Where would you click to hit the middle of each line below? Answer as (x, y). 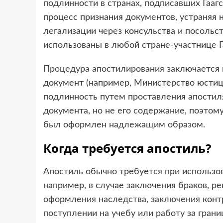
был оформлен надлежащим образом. (124, 125)
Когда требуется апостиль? (127, 148)
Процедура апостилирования (104, 69)
